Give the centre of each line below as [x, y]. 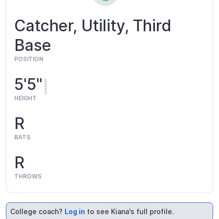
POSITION [29, 59]
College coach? [37, 211]
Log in [75, 211]
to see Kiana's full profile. [130, 211]
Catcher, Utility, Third [93, 25]
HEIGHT [25, 98]
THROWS [28, 176]
